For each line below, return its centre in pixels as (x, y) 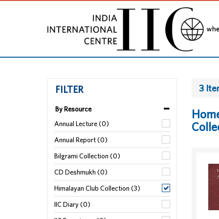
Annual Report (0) (81, 140)
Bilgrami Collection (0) (87, 156)
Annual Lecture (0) (82, 124)
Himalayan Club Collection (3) (97, 188)
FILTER (69, 89)
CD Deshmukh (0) (81, 172)
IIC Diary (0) (72, 204)
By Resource (73, 109)
